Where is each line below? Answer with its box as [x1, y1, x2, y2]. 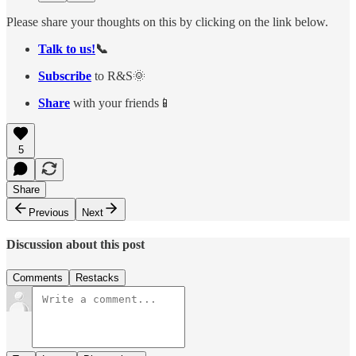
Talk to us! [38, 42, 95, 56]
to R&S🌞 [91, 69, 145, 83]
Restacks [75, 271, 119, 284]
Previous [29, 207, 69, 219]
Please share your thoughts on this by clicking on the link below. [6, 15, 328, 29]
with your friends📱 [70, 96, 172, 110]
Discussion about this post [6, 238, 145, 252]
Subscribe [38, 69, 91, 83]
